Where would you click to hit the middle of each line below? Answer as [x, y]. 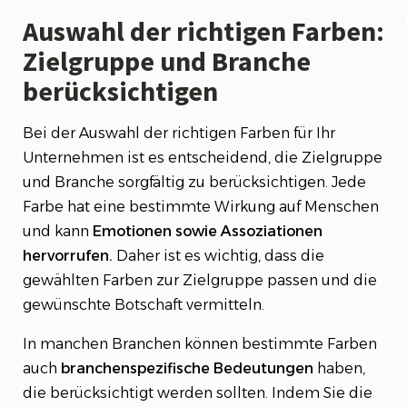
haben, [339, 368]
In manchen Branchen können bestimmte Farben [200, 344]
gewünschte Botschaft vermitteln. [144, 305]
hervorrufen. [68, 256]
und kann [58, 231]
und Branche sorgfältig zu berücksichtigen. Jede [194, 182]
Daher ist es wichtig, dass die [218, 256]
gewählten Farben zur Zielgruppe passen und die [200, 280]
